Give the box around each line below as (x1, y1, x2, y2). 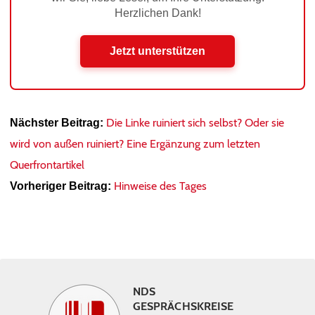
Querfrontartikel (10, 157, 84, 172)
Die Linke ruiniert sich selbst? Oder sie (106, 115, 284, 129)
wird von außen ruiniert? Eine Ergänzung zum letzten (10, 136, 260, 150)
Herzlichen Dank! (114, 6, 201, 19)
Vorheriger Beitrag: (10, 179, 111, 192)
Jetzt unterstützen (110, 44, 205, 57)
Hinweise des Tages (114, 179, 207, 193)
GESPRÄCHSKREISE (133, 299, 234, 313)
